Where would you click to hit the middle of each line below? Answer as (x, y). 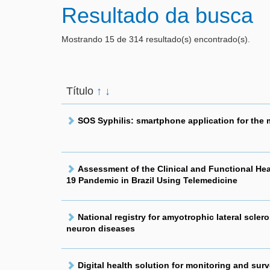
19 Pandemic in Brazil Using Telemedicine (152, 180)
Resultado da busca (157, 15)
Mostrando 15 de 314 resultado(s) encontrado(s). (156, 39)
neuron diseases (101, 228)
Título (81, 91)
